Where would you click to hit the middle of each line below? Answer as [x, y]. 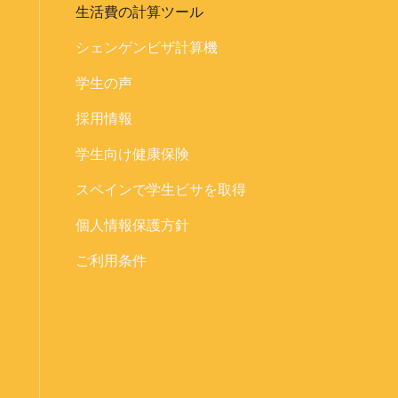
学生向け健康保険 [132, 154]
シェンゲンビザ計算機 [146, 47]
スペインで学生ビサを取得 [160, 189]
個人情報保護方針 [132, 225]
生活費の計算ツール [139, 12]
